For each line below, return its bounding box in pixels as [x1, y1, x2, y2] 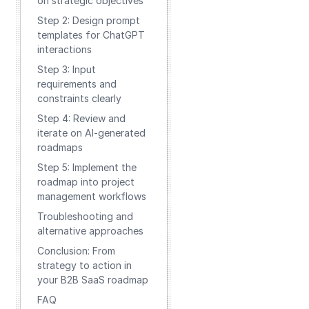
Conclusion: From [37, 245, 115, 257]
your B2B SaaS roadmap [37, 274, 148, 286]
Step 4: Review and [37, 112, 126, 124]
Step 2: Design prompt [37, 14, 140, 26]
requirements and [37, 78, 117, 90]
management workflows [37, 190, 146, 202]
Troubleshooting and [37, 210, 133, 222]
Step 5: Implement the [37, 161, 137, 173]
